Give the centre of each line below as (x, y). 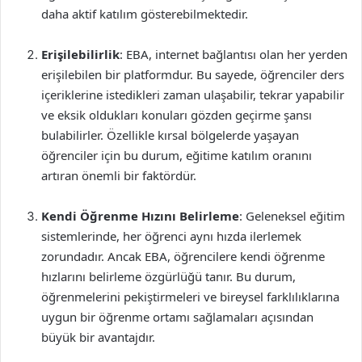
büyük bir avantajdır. (98, 337)
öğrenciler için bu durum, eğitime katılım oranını (177, 155)
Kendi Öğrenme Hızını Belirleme (140, 216)
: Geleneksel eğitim (292, 216)
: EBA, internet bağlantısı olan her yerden (234, 54)
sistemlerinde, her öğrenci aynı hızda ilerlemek (171, 236)
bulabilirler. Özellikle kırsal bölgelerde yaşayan (170, 135)
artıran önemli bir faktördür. (119, 175)
